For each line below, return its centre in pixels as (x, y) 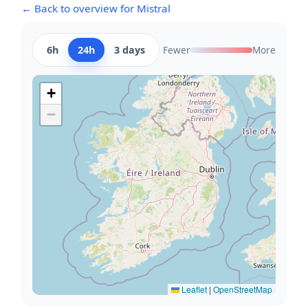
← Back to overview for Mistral (96, 8)
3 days (130, 50)
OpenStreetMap (243, 289)
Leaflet (193, 289)
